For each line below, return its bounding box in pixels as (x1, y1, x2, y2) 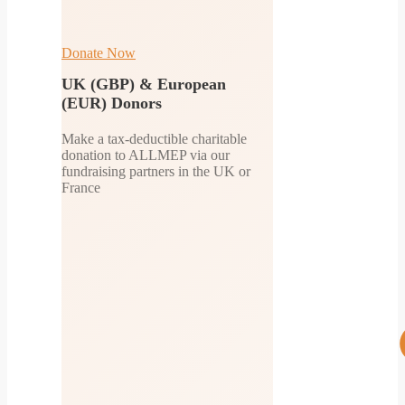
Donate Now (61, 44, 136, 61)
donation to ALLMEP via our (61, 146, 230, 163)
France (61, 179, 100, 195)
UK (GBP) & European (61, 74, 226, 93)
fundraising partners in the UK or (61, 163, 250, 179)
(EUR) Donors (61, 93, 162, 112)
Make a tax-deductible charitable (61, 130, 247, 146)
